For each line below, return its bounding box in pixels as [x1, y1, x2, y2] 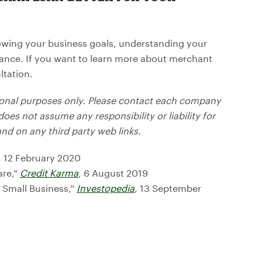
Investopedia [77, 182, 135, 194]
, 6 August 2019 [78, 167, 148, 178]
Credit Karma [20, 167, 78, 178]
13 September [137, 182, 201, 194]
